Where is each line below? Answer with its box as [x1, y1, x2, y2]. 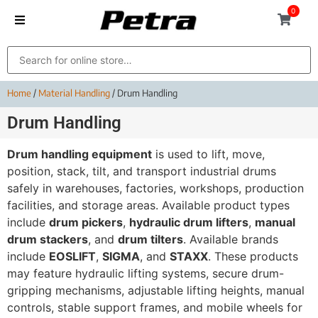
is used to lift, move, [152, 147, 265, 162]
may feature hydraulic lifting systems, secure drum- [7, 266, 284, 281]
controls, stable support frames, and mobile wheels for [7, 300, 302, 315]
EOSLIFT [49, 249, 96, 264]
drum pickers [49, 215, 123, 230]
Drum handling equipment [7, 147, 152, 162]
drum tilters [118, 232, 183, 247]
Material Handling [38, 87, 110, 99]
